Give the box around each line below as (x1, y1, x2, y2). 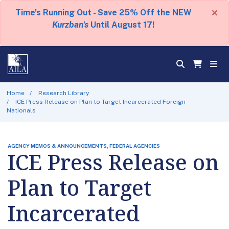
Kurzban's (52, 20, 88, 30)
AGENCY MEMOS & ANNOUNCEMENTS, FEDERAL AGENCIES (8, 142, 160, 149)
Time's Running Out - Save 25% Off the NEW (15, 8, 192, 17)
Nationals (6, 106, 36, 114)
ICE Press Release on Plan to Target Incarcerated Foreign (15, 98, 186, 105)
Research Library (38, 89, 89, 97)
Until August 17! (88, 20, 154, 30)
